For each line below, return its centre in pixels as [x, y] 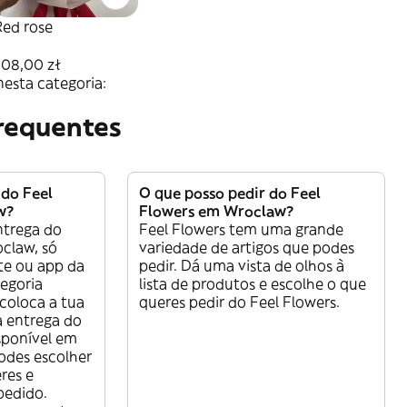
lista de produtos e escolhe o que [253, 284]
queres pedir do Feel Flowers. [239, 302]
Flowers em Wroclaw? [216, 211]
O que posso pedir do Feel [230, 193]
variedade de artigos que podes [247, 248]
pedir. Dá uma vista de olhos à [242, 266]
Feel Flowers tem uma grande [241, 229]
